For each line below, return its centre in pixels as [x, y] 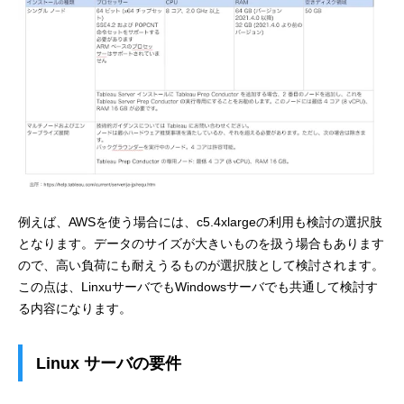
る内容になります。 [75, 308]
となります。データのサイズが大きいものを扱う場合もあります [201, 243]
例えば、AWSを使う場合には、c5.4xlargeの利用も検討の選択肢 [200, 221]
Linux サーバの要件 [109, 363]
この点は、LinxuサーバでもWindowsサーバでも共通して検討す [198, 286]
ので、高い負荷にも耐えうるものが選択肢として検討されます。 [201, 265]
